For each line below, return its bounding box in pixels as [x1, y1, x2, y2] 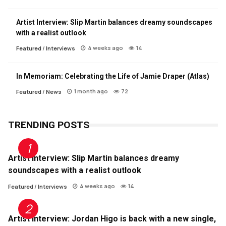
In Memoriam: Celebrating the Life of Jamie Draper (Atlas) [16, 72, 209, 81]
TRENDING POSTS [8, 119, 89, 131]
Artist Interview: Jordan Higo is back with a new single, [8, 214, 216, 224]
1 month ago [74, 87, 108, 95]
